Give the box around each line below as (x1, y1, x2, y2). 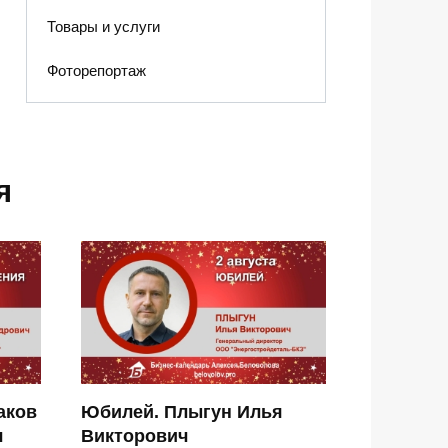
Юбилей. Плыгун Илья (81, 401, 283, 422)
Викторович (81, 425, 188, 446)
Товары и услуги (46, 18, 160, 36)
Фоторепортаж (46, 61, 146, 79)
